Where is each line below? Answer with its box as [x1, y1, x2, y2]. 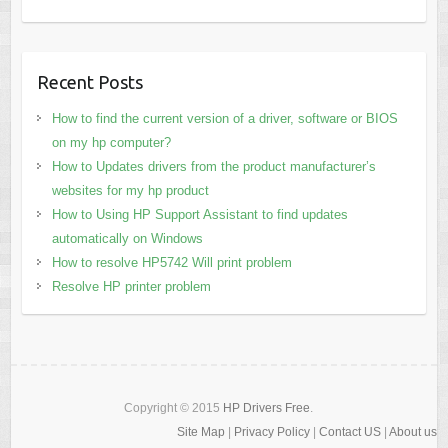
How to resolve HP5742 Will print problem [51, 255, 292, 271]
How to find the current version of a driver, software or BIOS [51, 111, 398, 127]
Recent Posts [36, 72, 143, 93]
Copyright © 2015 [123, 401, 223, 416]
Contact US [318, 425, 381, 440]
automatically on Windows [51, 231, 203, 247]
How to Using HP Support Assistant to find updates [51, 207, 348, 223]
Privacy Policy [233, 425, 310, 440]
